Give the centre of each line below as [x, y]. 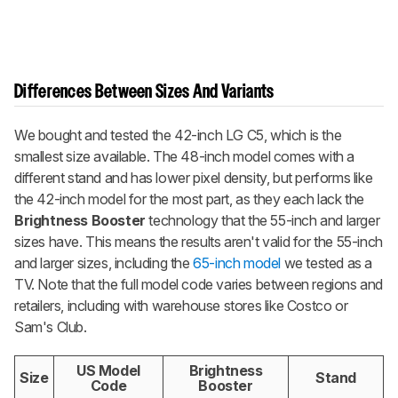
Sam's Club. [51, 326]
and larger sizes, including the [104, 263]
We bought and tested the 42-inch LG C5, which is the [178, 135]
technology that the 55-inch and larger [264, 220]
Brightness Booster [82, 220]
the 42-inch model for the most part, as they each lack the [189, 199]
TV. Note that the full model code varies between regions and [199, 284]
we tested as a [327, 263]
